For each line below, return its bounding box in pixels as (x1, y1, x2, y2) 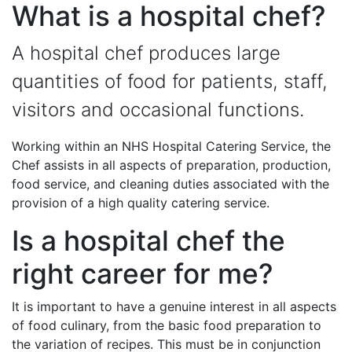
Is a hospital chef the (12, 224, 285, 258)
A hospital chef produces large (12, 42, 280, 65)
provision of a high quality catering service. (12, 195, 269, 211)
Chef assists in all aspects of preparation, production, (12, 157, 331, 174)
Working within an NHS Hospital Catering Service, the (12, 138, 331, 155)
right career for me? (12, 257, 273, 291)
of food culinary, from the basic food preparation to (12, 317, 321, 334)
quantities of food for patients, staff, (12, 70, 328, 93)
